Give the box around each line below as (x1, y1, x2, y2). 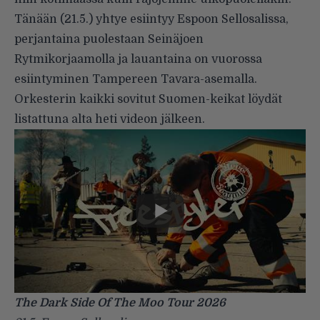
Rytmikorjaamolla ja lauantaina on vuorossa (14, 52, 262, 66)
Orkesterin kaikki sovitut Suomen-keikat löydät (14, 92, 282, 106)
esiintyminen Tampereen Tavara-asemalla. (14, 72, 257, 86)
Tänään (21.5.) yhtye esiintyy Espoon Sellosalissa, (14, 12, 289, 26)
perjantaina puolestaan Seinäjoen (14, 32, 204, 46)
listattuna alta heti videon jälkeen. (14, 112, 205, 126)
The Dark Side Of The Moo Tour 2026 (14, 296, 226, 310)
